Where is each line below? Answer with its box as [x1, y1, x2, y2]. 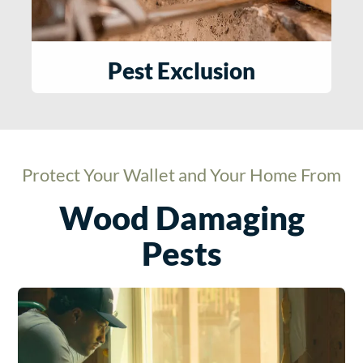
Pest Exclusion [108, 56, 255, 84]
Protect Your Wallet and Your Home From [22, 163, 341, 186]
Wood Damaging [58, 198, 305, 237]
